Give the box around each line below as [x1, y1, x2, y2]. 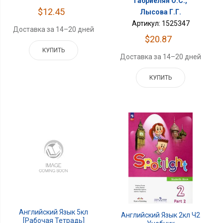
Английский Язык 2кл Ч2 [121, 211, 201, 219]
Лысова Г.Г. [140, 7, 182, 16]
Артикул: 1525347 [131, 19, 190, 27]
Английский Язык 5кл [19, 208, 89, 217]
